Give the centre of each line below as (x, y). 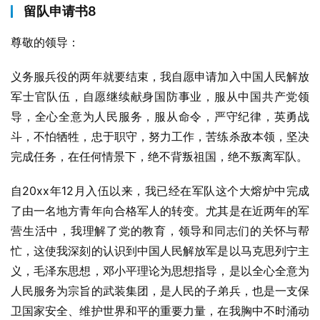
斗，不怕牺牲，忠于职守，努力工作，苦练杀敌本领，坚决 (160, 136)
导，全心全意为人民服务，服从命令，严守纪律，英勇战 (160, 116)
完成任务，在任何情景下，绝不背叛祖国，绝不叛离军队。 (159, 156)
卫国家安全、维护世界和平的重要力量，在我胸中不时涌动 (160, 311)
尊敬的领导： (45, 42)
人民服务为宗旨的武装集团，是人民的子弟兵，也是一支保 (160, 291)
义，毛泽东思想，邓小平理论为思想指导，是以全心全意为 (160, 271)
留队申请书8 (60, 11)
